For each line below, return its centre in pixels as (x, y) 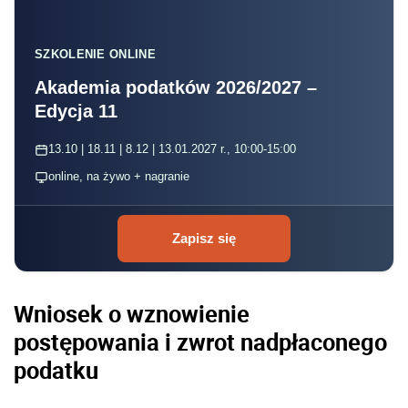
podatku (56, 370)
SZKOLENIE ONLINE (95, 55)
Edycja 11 (76, 112)
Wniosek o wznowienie (132, 314)
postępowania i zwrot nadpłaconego (200, 342)
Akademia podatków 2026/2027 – (176, 88)
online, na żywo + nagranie (119, 177)
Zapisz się (204, 239)
